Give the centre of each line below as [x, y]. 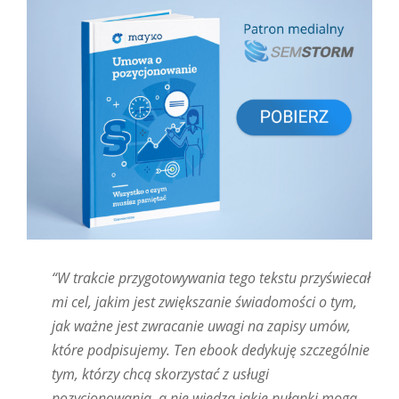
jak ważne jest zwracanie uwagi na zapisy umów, [202, 326]
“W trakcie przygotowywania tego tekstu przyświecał [212, 277]
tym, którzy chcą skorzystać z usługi [161, 374]
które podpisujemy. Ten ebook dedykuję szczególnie [211, 350]
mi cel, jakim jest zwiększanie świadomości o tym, [205, 301]
